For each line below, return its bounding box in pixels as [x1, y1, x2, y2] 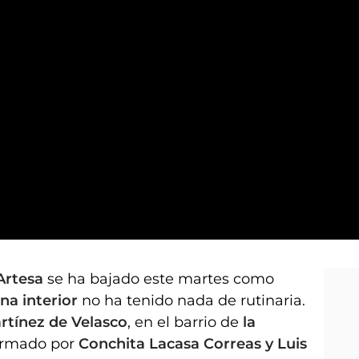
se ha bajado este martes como [43, 269, 274, 288]
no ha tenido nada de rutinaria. [78, 291, 305, 309]
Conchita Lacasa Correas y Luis [79, 334, 307, 353]
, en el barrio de [127, 313, 243, 331]
